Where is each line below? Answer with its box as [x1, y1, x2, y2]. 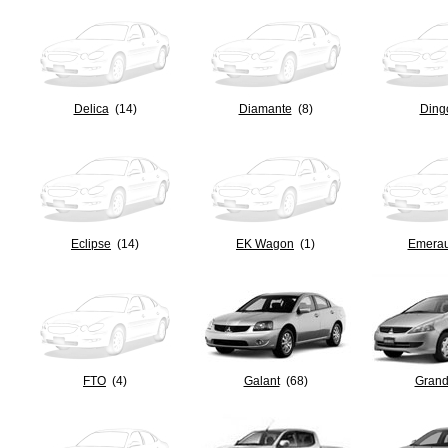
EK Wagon [236, 237, 294, 251]
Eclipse [71, 237, 111, 251]
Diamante [238, 102, 292, 116]
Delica [73, 102, 109, 116]
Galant [243, 374, 280, 388]
